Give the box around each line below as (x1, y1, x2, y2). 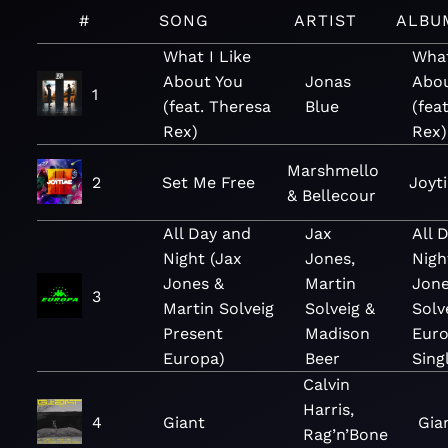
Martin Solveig (163, 299, 275, 318)
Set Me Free (161, 173, 255, 192)
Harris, (302, 400, 354, 419)
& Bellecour (287, 185, 377, 205)
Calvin (302, 375, 350, 394)
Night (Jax (163, 249, 243, 268)
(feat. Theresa (163, 97, 272, 116)
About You (163, 72, 244, 91)
